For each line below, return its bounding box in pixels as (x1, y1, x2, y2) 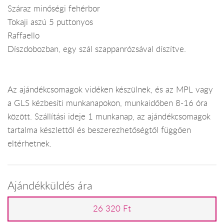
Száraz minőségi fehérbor (7, 3, 100, 14)
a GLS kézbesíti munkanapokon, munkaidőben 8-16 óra (7, 97, 207, 109)
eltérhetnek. (7, 138, 51, 149)
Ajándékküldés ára (7, 177, 92, 192)
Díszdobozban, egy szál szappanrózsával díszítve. (7, 43, 186, 55)
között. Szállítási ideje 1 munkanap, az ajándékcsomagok (7, 111, 210, 122)
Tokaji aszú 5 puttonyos (7, 16, 93, 28)
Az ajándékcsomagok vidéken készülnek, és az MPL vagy (7, 84, 213, 95)
